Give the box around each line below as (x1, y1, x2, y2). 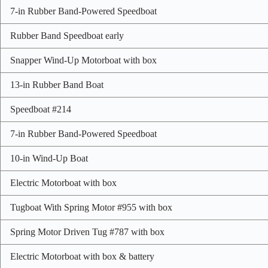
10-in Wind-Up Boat (10, 153, 88, 163)
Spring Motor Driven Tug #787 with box (10, 226, 165, 237)
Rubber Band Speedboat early (10, 30, 124, 41)
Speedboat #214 (10, 103, 71, 114)
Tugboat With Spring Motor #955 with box (10, 202, 172, 212)
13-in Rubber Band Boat (10, 79, 103, 90)
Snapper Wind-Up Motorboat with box (10, 54, 157, 65)
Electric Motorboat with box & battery (10, 251, 154, 261)
